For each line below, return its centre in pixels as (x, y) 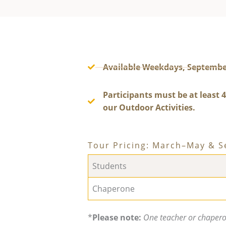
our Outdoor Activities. (149, 107)
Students (109, 166)
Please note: (117, 217)
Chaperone (114, 188)
